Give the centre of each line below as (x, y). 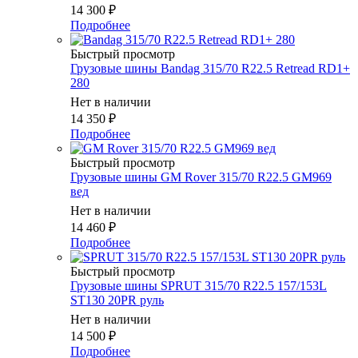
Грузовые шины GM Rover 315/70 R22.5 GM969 (201, 177)
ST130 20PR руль (117, 300)
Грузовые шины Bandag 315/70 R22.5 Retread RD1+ (210, 69)
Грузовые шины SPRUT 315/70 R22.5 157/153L (199, 286)
